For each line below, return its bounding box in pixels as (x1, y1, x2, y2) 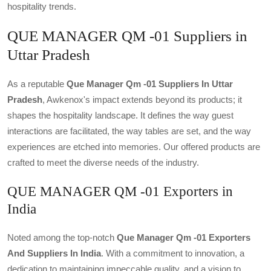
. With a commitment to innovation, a (101, 248, 244, 258)
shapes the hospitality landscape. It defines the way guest (7, 110, 233, 120)
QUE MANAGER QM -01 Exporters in (7, 183, 233, 199)
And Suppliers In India (7, 248, 101, 258)
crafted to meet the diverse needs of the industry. (7, 157, 199, 168)
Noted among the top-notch (7, 232, 117, 243)
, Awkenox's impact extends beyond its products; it (42, 94, 242, 105)
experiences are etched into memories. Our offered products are (7, 142, 260, 152)
